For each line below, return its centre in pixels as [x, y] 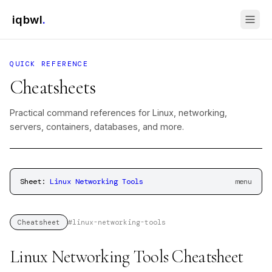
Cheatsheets [53, 87]
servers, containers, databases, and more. [97, 127]
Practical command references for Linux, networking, [118, 113]
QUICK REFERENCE [49, 64]
